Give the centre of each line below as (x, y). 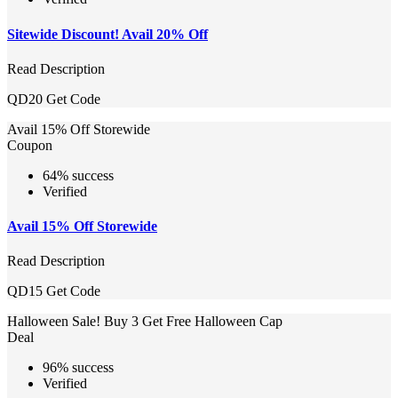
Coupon (30, 145)
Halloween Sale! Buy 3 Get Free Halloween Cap (145, 322)
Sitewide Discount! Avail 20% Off (107, 34)
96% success (78, 368)
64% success (78, 175)
